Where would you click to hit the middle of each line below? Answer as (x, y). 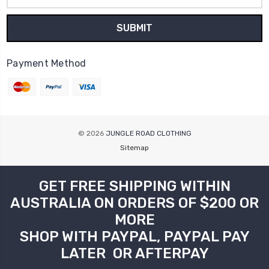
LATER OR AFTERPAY (134, 254)
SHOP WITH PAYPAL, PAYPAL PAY (134, 237)
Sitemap (134, 148)
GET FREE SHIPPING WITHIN (134, 186)
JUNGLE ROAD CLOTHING (148, 134)
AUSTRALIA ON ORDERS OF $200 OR (134, 203)
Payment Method (47, 64)
